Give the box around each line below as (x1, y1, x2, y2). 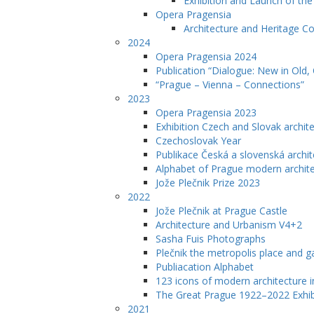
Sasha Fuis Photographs (156, 232, 266, 245)
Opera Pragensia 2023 (156, 106, 257, 119)
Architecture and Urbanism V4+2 (156, 218, 302, 231)
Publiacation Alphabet (156, 260, 254, 273)
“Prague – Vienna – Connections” (156, 78, 304, 91)
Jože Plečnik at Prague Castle (156, 204, 287, 217)
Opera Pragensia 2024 (156, 50, 257, 63)
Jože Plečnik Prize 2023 (156, 176, 260, 189)
